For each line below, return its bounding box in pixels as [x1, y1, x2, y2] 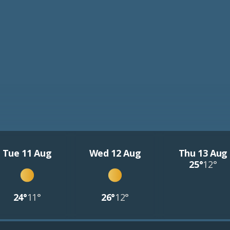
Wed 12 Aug [89, 147, 141, 159]
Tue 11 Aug [2, 147, 52, 159]
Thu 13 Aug [178, 147, 228, 159]
